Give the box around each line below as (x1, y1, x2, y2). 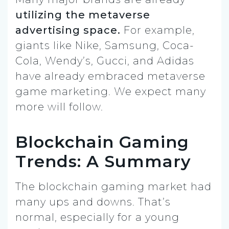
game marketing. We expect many (15, 85, 206, 98)
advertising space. (15, 24, 121, 36)
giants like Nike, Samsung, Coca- (15, 39, 194, 52)
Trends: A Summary (15, 151, 191, 171)
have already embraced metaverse (15, 70, 205, 82)
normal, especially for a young (15, 211, 179, 223)
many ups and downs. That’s (15, 195, 171, 208)
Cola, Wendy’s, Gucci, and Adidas (15, 54, 194, 67)
